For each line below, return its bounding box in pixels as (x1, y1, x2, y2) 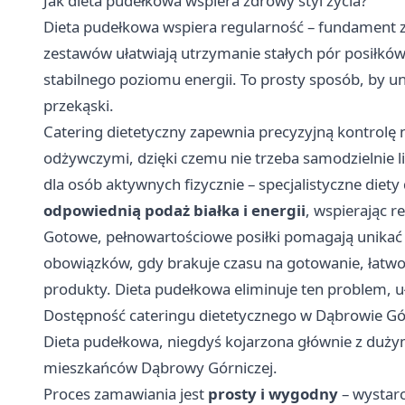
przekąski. (43, 94, 114, 116)
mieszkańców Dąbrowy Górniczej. (43, 356, 278, 378)
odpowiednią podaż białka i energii (43, 199, 306, 221)
